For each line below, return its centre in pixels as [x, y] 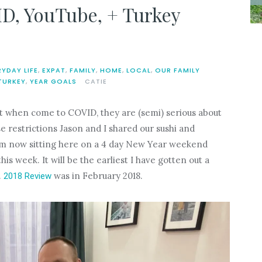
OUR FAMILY [177, 70]
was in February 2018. [97, 176]
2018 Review [27, 176]
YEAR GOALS [53, 82]
